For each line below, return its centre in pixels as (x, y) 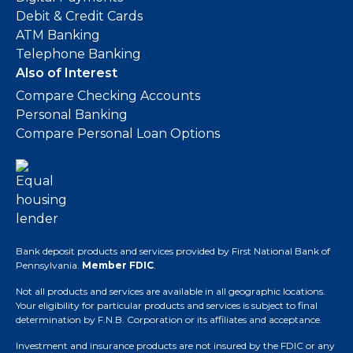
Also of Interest (67, 73)
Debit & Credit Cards (79, 16)
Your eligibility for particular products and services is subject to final (167, 305)
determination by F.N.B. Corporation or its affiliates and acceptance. (169, 320)
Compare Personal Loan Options (118, 134)
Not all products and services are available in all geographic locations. (171, 291)
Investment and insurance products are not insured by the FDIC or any (175, 346)
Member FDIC (118, 265)
